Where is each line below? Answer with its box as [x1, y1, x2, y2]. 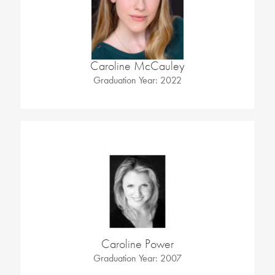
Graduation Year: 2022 [93, 74, 182, 87]
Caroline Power [101, 236, 174, 252]
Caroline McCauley [90, 58, 185, 74]
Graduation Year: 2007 [93, 252, 182, 265]
